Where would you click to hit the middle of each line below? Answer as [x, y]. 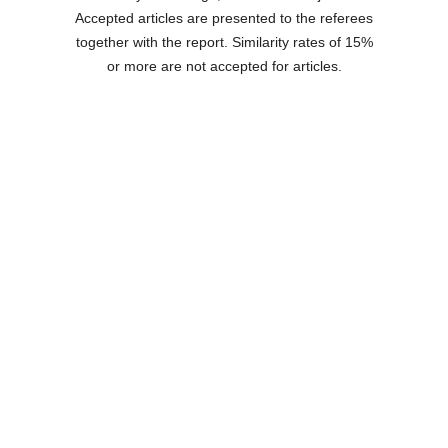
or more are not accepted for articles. [224, 65]
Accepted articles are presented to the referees [224, 17]
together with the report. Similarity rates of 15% [224, 41]
